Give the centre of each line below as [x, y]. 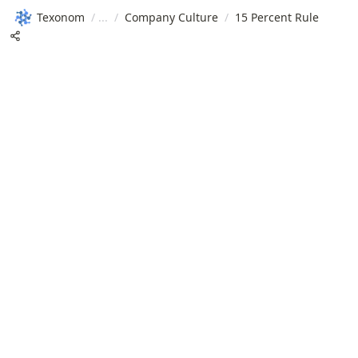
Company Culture [171, 17]
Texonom [61, 17]
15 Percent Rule [277, 17]
